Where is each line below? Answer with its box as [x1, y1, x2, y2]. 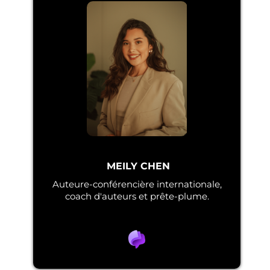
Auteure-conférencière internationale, [52, 178, 222, 190]
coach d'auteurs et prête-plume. [64, 190, 209, 202]
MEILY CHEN [107, 160, 170, 172]
